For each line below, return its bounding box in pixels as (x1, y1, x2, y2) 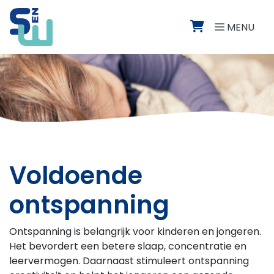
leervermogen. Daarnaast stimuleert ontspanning (9, 254, 249, 268)
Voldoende (9, 158, 143, 193)
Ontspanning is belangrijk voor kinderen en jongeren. (9, 224, 261, 239)
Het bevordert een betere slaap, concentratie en (9, 239, 246, 254)
